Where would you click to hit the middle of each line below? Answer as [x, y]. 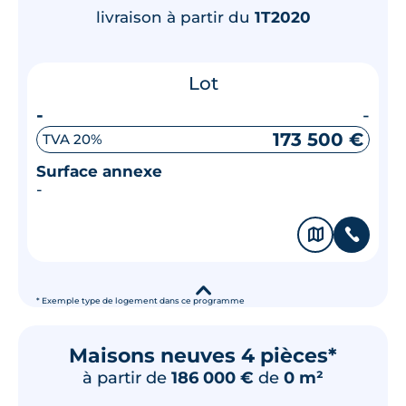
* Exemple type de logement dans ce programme [140, 300]
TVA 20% [72, 139]
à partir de [127, 377]
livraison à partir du [175, 17]
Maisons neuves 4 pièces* [203, 355]
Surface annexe [99, 171]
